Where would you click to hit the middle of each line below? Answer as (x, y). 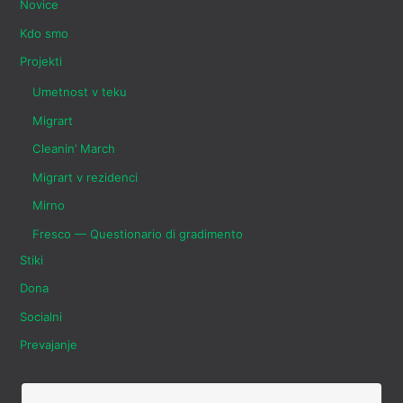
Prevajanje (49, 345)
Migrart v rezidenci (85, 177)
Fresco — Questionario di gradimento (137, 233)
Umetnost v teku (79, 92)
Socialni (41, 316)
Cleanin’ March (73, 149)
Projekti (41, 62)
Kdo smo (45, 33)
